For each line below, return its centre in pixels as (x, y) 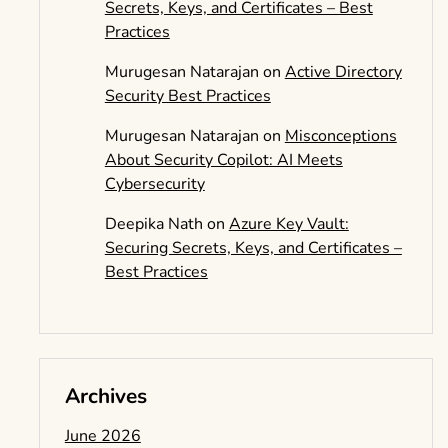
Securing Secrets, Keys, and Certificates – (253, 248)
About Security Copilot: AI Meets (223, 160)
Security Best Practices (187, 96)
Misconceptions (340, 136)
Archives (105, 396)
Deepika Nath (153, 224)
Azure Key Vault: (288, 224)
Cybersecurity (154, 184)
